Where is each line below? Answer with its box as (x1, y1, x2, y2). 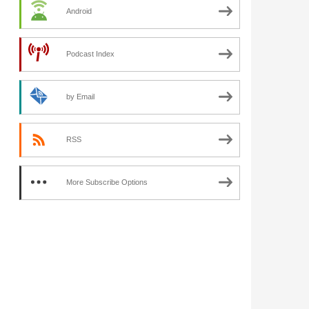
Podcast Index (66, 49, 114, 58)
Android (66, 6, 92, 15)
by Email (66, 92, 94, 101)
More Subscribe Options (66, 177, 148, 186)
